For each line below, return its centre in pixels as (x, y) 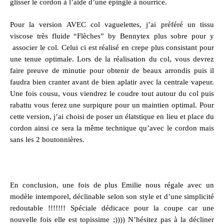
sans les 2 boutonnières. (47, 139)
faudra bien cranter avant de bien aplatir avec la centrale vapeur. (112, 82)
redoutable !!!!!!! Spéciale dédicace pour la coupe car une (112, 208)
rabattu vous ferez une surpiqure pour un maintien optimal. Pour (112, 105)
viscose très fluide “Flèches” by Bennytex (80, 36)
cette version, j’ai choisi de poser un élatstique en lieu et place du (112, 116)
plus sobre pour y (182, 36)
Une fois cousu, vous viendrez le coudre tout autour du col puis (112, 93)
